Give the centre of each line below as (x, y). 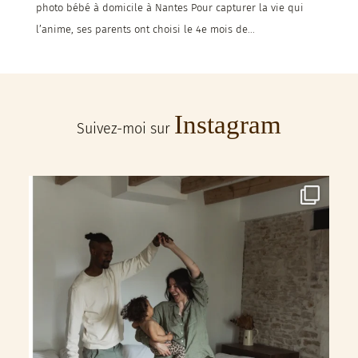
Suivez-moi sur (125, 129)
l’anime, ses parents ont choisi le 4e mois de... (145, 30)
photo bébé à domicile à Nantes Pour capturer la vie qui (169, 8)
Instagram (228, 125)
